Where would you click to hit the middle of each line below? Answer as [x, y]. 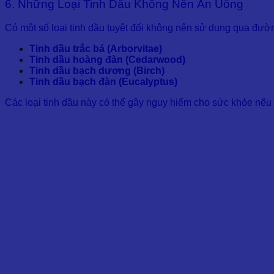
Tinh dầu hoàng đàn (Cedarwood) [107, 59]
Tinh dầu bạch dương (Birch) [97, 70]
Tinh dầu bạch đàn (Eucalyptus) [103, 81]
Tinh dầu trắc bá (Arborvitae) [96, 48]
